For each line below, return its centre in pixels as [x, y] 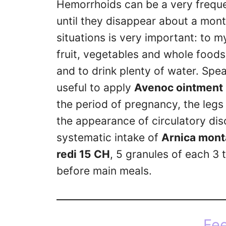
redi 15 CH [83, 154]
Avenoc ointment [179, 88]
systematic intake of [109, 138]
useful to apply [95, 88]
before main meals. [104, 171]
